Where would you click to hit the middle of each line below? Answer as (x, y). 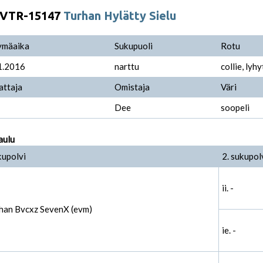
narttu (127, 67)
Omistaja (132, 87)
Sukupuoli (133, 46)
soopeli (235, 108)
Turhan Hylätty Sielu (119, 16)
